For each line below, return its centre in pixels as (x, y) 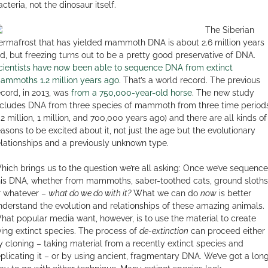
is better (234, 193)
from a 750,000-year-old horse (131, 92)
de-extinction (164, 231)
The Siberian (229, 30)
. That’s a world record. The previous (189, 80)
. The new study (223, 92)
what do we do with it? (89, 193)
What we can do (165, 193)
